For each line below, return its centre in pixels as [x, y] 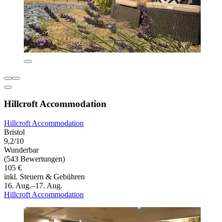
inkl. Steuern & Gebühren [44, 176]
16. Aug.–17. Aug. [33, 185]
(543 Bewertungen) [34, 159]
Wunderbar [21, 150]
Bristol [14, 132]
